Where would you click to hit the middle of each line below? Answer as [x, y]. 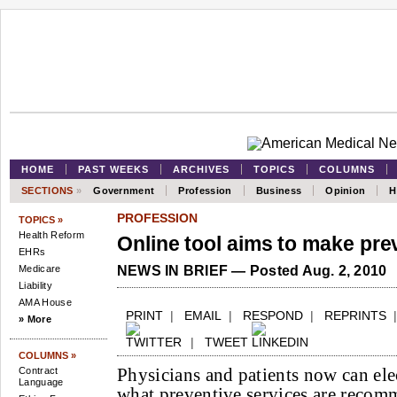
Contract [39, 370]
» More [35, 319]
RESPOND [273, 315]
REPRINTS [355, 315]
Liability [35, 285]
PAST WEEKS [113, 169]
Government [124, 191]
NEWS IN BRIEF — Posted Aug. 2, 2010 [252, 271]
